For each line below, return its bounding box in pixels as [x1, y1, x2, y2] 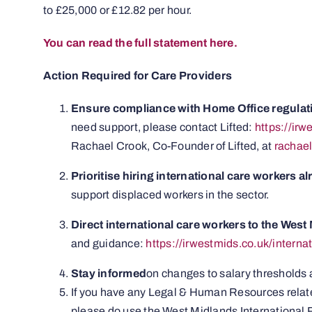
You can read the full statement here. [42, 37, 237, 49]
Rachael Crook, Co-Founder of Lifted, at [70, 140, 274, 153]
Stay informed [70, 267, 147, 280]
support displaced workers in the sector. [70, 189, 270, 201]
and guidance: [70, 237, 146, 250]
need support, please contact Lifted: [70, 121, 255, 134]
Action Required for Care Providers [42, 70, 233, 82]
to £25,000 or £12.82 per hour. [42, 4, 192, 17]
